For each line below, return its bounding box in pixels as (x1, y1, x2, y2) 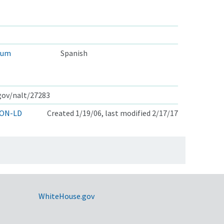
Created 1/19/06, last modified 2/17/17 (47, 107, 178, 118)
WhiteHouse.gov (38, 190, 94, 201)
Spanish (60, 47, 87, 58)
